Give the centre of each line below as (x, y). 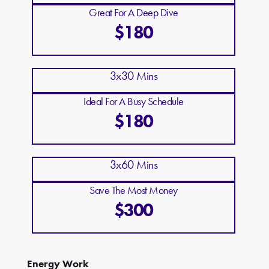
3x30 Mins (134, 76)
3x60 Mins (134, 165)
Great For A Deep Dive (134, 13)
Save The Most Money (134, 190)
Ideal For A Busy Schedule (134, 101)
